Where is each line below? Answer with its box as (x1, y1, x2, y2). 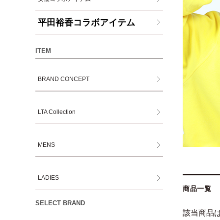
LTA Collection (38, 109, 76, 115)
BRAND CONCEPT (38, 76, 90, 82)
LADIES (38, 174, 59, 181)
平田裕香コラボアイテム (38, 18, 136, 27)
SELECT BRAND (35, 199, 85, 207)
